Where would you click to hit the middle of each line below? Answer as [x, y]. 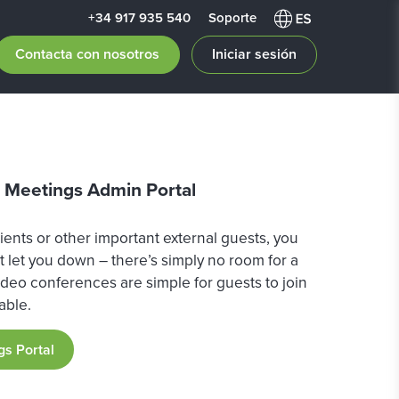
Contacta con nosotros [87, 54]
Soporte [232, 18]
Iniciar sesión [254, 54]
